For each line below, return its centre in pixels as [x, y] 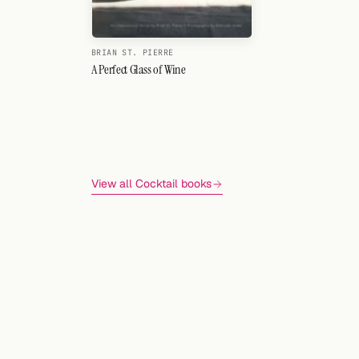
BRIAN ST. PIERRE [133, 53]
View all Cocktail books [151, 184]
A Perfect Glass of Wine [139, 70]
